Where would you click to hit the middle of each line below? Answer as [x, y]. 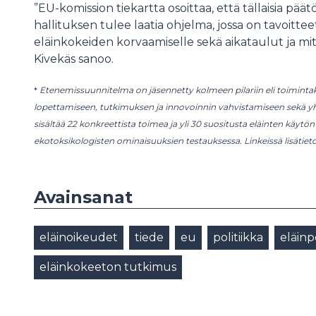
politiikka [238, 237]
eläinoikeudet [79, 237]
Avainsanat [83, 197]
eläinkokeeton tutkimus [108, 267]
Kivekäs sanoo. [77, 59]
